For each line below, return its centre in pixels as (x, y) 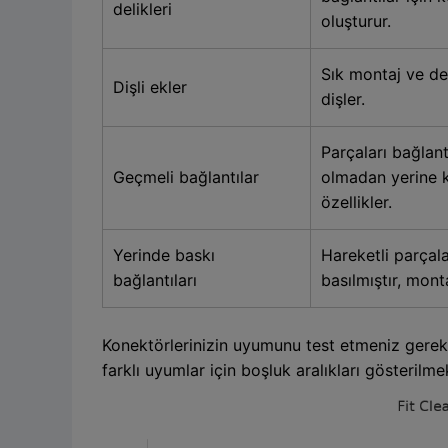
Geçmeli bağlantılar (186, 176)
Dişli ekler (150, 86)
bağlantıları (155, 279)
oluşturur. (356, 20)
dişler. (343, 98)
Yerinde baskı (164, 254)
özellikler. (356, 201)
